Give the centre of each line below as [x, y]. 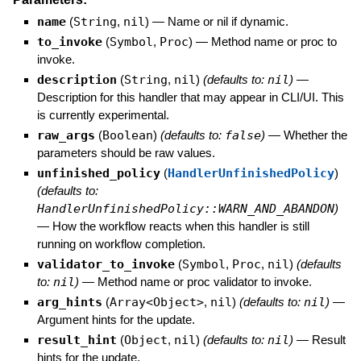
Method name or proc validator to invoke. [204, 282]
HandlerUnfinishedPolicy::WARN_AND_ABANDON [185, 209]
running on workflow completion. [121, 244]
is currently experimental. [103, 115]
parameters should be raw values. [126, 153]
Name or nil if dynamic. [228, 22]
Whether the [315, 135]
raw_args [66, 136]
